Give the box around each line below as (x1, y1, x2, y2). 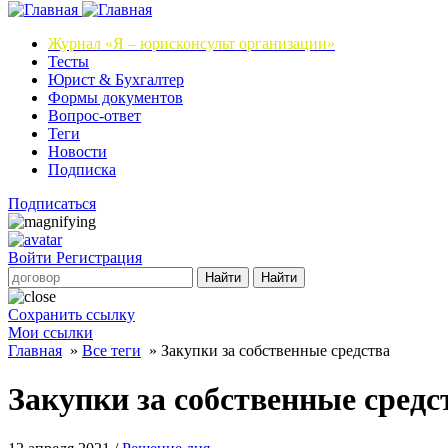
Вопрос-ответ (48, 107, 141, 124)
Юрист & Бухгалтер (48, 71, 184, 88)
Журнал (48, 35, 101, 52)
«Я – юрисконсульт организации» (105, 35, 335, 52)
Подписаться (8, 195, 96, 212)
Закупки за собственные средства (161, 342, 390, 359)
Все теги (82, 342, 141, 359)
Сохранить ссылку (8, 306, 135, 323)
